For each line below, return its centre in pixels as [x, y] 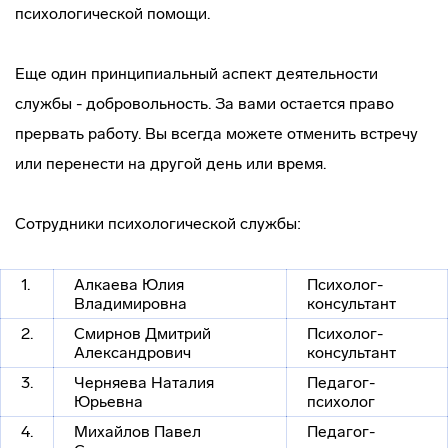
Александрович [132, 352]
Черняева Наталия [144, 382]
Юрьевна [108, 401]
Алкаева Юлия [129, 284]
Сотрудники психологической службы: [158, 223]
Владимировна [130, 303]
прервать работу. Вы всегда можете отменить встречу [216, 133]
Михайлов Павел [137, 431]
